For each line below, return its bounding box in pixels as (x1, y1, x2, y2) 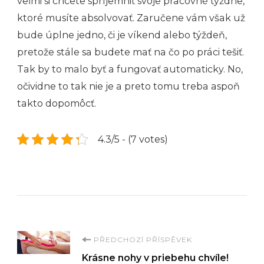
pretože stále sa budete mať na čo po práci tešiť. (17, 46, 244, 58)
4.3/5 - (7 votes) (98, 133, 168, 145)
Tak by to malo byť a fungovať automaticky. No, (17, 63, 243, 75)
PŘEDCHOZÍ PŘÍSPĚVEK (94, 235, 192, 244)
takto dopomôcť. (17, 97, 96, 109)
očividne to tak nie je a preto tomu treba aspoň (17, 80, 240, 92)
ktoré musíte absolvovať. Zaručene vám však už (17, 12, 245, 24)
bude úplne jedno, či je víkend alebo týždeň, (17, 29, 227, 41)
